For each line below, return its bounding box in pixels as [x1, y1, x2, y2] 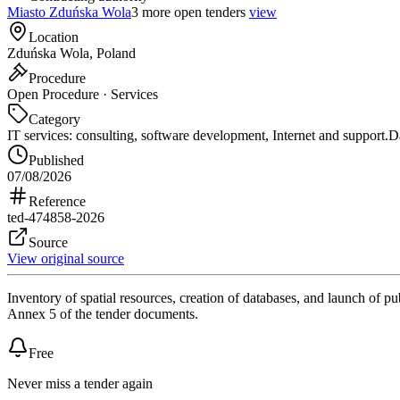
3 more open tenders [131, 4, 246, 20]
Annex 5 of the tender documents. [7, 305, 198, 321]
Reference [29, 193, 86, 209]
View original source [7, 250, 124, 266]
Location [29, 29, 79, 45]
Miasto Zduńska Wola [7, 4, 131, 20]
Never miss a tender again [7, 375, 153, 391]
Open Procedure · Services [7, 86, 158, 102]
